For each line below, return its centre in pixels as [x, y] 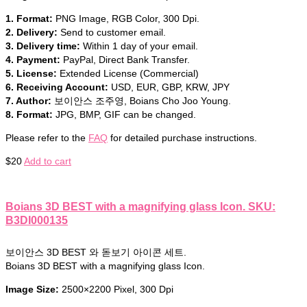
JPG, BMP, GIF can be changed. [124, 114]
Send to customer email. [112, 32]
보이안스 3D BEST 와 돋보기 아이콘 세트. [96, 253]
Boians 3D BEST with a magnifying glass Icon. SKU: [140, 206]
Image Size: [34, 290]
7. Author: [28, 100]
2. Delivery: [32, 32]
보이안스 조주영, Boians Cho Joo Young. [141, 100]
